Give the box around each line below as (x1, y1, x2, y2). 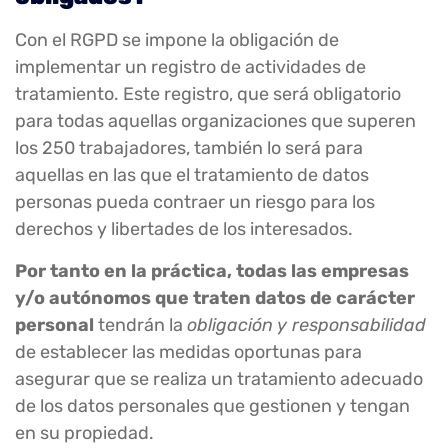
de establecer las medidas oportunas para (15, 340, 362, 363)
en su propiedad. (15, 421, 154, 444)
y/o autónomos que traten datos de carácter (15, 286, 415, 309)
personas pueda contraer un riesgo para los (15, 191, 375, 214)
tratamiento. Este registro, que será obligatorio (15, 83, 401, 106)
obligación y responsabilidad (187, 313, 426, 336)
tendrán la (94, 313, 187, 336)
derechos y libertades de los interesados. (15, 218, 353, 241)
